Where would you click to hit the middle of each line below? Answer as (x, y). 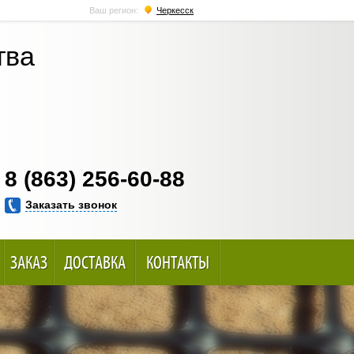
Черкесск (175, 10)
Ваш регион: (115, 10)
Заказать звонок (71, 205)
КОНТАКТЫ (177, 262)
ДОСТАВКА (94, 262)
